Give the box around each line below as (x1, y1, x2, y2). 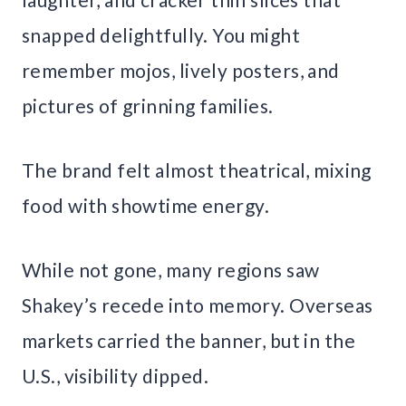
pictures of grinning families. (22, 93, 274, 117)
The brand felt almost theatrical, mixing (22, 158, 372, 181)
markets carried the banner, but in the (22, 328, 355, 352)
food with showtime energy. (22, 193, 269, 217)
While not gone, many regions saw (22, 257, 320, 281)
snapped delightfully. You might (22, 23, 301, 46)
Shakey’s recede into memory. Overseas (22, 293, 373, 316)
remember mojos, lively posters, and (22, 58, 340, 82)
